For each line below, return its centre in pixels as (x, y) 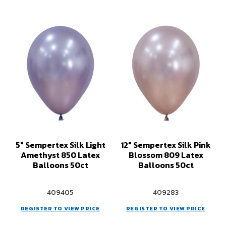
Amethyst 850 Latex (60, 155)
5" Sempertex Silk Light (60, 145)
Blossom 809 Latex (166, 155)
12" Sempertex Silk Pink (166, 145)
